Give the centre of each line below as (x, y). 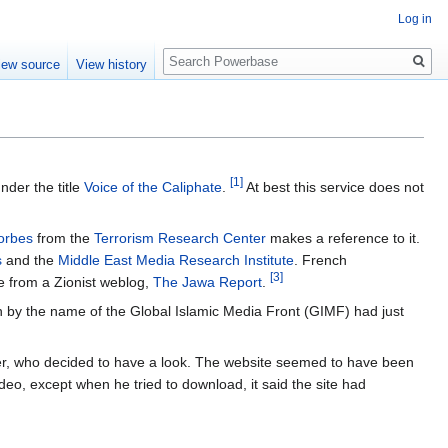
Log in (415, 19)
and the (30, 259)
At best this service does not (333, 186)
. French (320, 259)
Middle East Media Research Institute (176, 259)
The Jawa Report (207, 281)
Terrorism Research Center (180, 237)
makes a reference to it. (343, 237)
